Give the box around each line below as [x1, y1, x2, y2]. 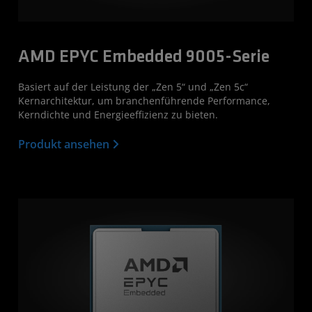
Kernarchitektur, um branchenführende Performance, [18, 94, 270, 108]
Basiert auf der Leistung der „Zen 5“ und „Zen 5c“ [18, 80, 248, 94]
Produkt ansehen [18, 136, 112, 153]
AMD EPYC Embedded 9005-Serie [18, 49, 270, 67]
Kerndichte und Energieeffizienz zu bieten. [18, 108, 218, 122]
